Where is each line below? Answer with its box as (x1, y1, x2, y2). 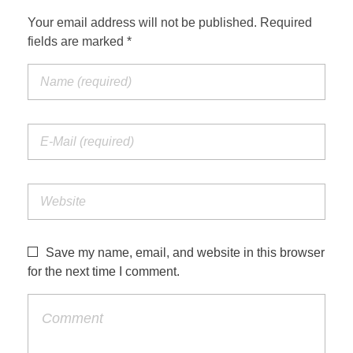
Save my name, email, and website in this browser (46, 246, 325, 260)
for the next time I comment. (28, 265, 180, 279)
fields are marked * (28, 35, 132, 49)
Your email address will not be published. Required (28, 16, 312, 30)
